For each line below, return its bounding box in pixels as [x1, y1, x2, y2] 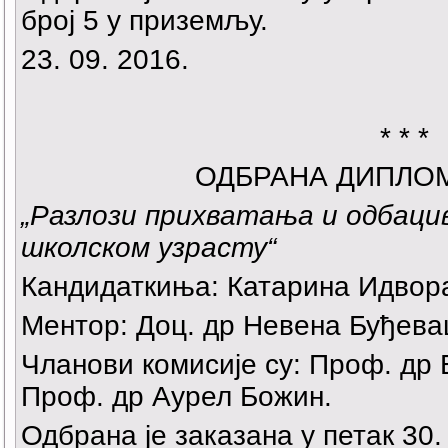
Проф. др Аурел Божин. [21, 381, 332, 413]
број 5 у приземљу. [21, 5, 268, 37]
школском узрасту [21, 232, 267, 264]
